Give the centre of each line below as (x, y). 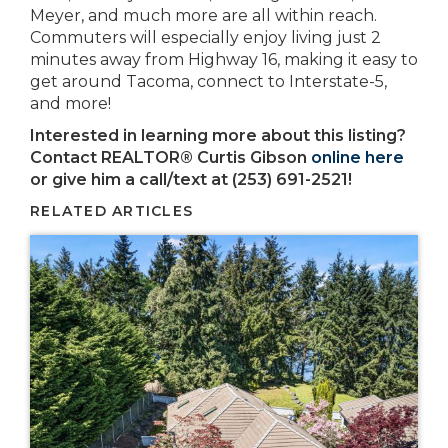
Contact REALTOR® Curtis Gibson (170, 157)
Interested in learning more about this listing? (218, 135)
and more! (70, 103)
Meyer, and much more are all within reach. (203, 15)
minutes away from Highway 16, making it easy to (224, 59)
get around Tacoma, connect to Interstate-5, (208, 81)
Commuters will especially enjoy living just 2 (205, 37)
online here (357, 157)
